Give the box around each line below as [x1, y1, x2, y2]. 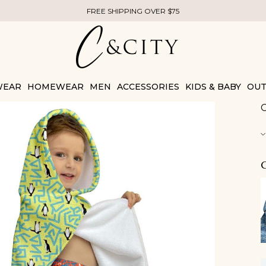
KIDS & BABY [185, 81, 241, 92]
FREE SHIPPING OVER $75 [87, 6, 179, 15]
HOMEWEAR [27, 81, 84, 92]
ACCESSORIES [116, 81, 179, 92]
